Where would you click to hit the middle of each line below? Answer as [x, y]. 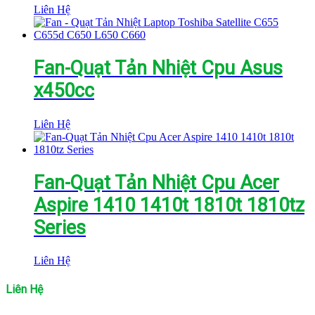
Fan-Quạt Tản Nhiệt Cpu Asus [158, 69]
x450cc [64, 91]
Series [60, 227]
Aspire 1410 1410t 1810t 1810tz [169, 205]
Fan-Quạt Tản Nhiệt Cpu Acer [156, 182]
